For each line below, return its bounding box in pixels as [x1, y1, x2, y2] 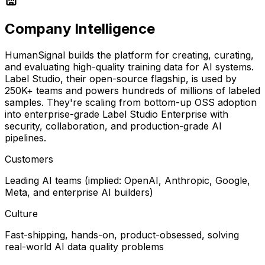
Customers [5, 153, 53, 165]
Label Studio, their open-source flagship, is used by [5, 72, 237, 85]
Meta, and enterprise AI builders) [5, 186, 153, 198]
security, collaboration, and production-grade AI [5, 119, 222, 132]
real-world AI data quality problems [5, 240, 164, 253]
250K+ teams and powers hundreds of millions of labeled [5, 84, 260, 96]
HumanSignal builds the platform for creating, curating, [5, 49, 254, 61]
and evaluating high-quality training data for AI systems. [5, 60, 254, 73]
